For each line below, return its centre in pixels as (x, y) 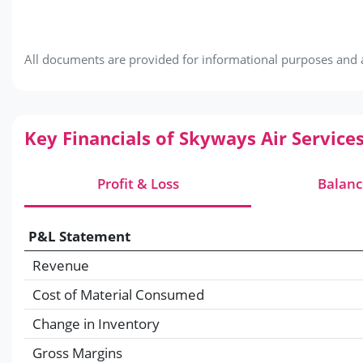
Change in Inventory (96, 323)
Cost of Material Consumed (118, 294)
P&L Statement (79, 236)
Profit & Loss (138, 183)
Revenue (61, 265)
